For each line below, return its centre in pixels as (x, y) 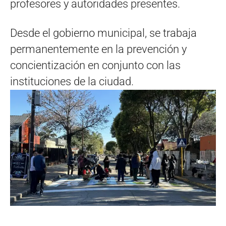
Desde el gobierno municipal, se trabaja (103, 33)
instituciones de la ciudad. (72, 81)
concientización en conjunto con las (95, 65)
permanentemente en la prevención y (98, 49)
